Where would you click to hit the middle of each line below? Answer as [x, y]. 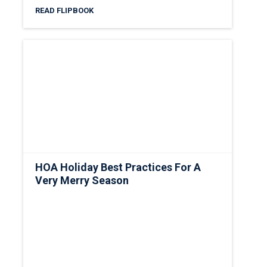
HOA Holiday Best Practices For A [118, 167]
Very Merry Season [82, 181]
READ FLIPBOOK [64, 10]
